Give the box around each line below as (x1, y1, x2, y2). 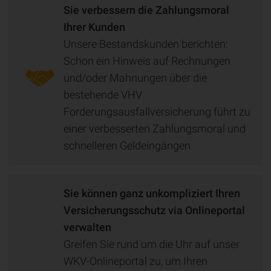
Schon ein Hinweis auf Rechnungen (64, 54, 230, 67)
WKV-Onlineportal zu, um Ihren (64, 255, 207, 267)
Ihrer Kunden (64, 21, 125, 33)
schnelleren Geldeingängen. (64, 139, 193, 152)
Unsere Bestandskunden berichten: (64, 38, 228, 50)
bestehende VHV (64, 88, 142, 101)
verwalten (64, 221, 111, 233)
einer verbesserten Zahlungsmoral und (64, 122, 246, 135)
